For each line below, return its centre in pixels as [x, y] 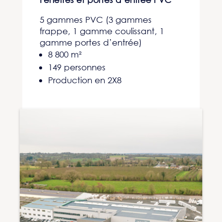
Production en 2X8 [84, 80]
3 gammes [130, 20]
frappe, [56, 31]
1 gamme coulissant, [116, 31]
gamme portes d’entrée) [90, 42]
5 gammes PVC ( [74, 20]
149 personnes [77, 67]
